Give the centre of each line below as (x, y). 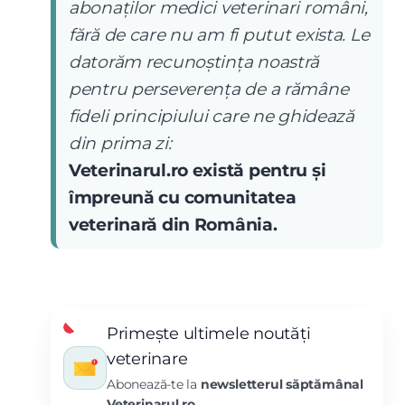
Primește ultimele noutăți (209, 334)
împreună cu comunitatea (183, 198)
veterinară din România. (173, 225)
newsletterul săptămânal (282, 384)
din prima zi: (120, 143)
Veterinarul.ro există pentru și (198, 170)
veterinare (147, 359)
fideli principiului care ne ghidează (212, 116)
